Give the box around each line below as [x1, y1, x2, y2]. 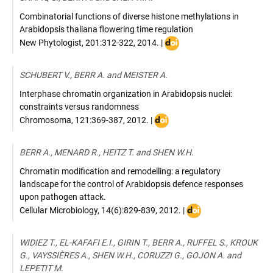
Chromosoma [19, 115, 71, 125]
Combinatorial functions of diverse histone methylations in [19, 12, 239, 21]
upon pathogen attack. [19, 192, 106, 202]
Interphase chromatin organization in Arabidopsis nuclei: [19, 89, 232, 99]
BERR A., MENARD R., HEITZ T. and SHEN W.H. [19, 147, 194, 157]
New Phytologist [19, 37, 82, 48]
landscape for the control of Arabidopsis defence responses [19, 179, 243, 189]
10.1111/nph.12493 [165, 63, 241, 73]
